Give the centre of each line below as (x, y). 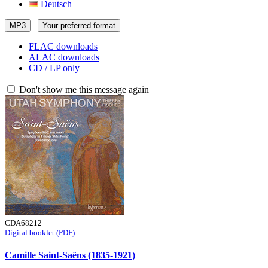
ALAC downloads (64, 57)
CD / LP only (54, 68)
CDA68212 (23, 223)
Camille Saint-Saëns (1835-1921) (70, 255)
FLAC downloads (63, 46)
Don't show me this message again (83, 89)
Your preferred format (79, 25)
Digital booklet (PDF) (40, 232)
